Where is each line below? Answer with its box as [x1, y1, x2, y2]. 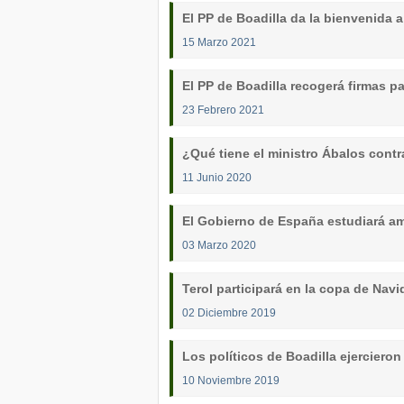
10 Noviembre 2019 [182, 374, 280, 386]
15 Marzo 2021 [182, 36, 256, 48]
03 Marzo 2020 [182, 239, 256, 251]
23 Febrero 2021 [182, 104, 264, 115]
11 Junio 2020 [182, 171, 252, 183]
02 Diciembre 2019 [182, 307, 276, 318]
